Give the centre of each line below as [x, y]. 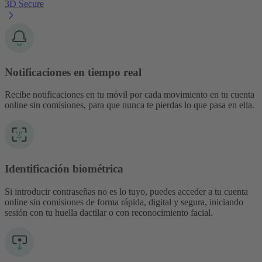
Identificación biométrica [64, 169]
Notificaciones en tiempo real [73, 72]
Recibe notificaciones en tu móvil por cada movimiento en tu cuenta [130, 95]
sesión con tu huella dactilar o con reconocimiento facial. [109, 212]
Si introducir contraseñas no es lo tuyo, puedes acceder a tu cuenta [126, 191]
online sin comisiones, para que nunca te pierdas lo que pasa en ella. [130, 105]
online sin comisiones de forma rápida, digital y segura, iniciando [124, 202]
